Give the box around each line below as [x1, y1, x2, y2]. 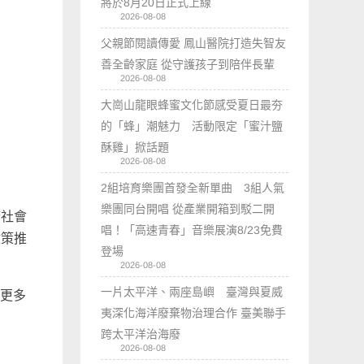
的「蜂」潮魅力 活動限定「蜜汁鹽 [101, 119, 284, 132]
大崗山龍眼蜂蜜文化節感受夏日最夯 [101, 97, 284, 111]
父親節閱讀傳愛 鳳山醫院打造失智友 [101, 36, 287, 50]
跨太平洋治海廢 [101, 327, 181, 340]
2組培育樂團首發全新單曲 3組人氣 [101, 180, 285, 194]
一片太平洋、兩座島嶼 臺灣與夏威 [101, 284, 284, 298]
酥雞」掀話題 [101, 140, 170, 154]
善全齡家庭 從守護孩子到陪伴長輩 [101, 57, 275, 71]
